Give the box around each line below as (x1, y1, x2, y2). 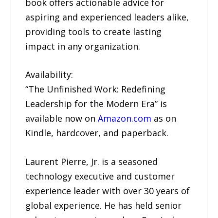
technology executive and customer (25, 170, 175, 182)
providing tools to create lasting (25, 25, 162, 37)
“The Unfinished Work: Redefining (25, 83, 166, 95)
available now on (25, 112, 98, 125)
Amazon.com (98, 112, 152, 125)
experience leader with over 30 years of (25, 185, 190, 197)
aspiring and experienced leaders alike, (25, 11, 189, 23)
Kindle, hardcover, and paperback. (25, 127, 169, 139)
